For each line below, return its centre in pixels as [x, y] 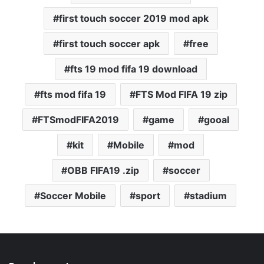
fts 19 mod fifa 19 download [133, 69]
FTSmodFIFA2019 [78, 120]
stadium [208, 196]
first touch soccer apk [109, 44]
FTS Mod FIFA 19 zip [181, 95]
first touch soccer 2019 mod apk [133, 19]
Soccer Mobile [73, 196]
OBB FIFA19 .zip [103, 171]
